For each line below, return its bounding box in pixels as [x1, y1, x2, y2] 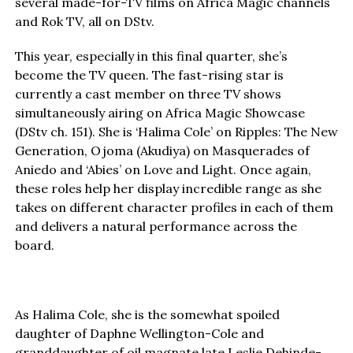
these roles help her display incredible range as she [14, 180, 321, 197]
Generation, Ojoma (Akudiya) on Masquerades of [14, 143, 310, 159]
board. [14, 237, 54, 254]
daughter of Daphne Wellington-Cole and [14, 325, 264, 342]
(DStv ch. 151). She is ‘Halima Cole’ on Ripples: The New [14, 124, 338, 140]
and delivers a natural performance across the [14, 218, 297, 235]
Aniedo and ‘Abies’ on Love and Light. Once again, [14, 162, 311, 178]
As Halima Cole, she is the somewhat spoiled [14, 307, 280, 323]
